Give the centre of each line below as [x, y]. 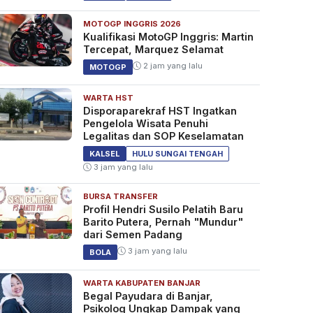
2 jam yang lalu [172, 66]
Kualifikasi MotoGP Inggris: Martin [168, 37]
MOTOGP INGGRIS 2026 [132, 24]
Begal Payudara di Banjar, [148, 296]
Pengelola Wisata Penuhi [145, 124]
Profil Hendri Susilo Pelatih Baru [163, 210]
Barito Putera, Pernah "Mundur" [163, 222]
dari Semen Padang [132, 235]
